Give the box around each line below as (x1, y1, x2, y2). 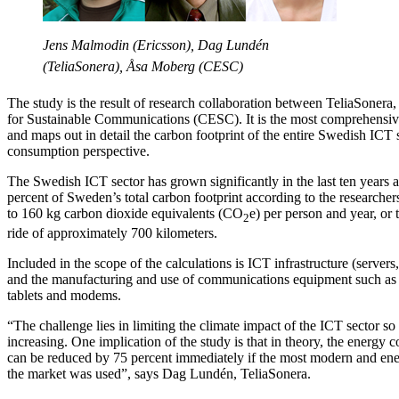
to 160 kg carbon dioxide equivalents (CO (7, 205, 243, 221)
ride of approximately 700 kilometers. (7, 224, 217, 240)
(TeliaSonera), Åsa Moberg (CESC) (43, 58, 243, 74)
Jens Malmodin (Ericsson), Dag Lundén (43, 37, 269, 53)
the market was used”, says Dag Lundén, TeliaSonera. (7, 365, 311, 381)
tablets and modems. (7, 287, 121, 303)
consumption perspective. (7, 142, 150, 159)
